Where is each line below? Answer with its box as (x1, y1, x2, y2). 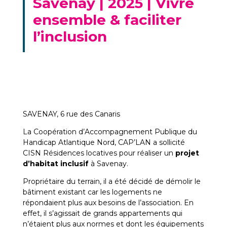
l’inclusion (32, 28, 107, 45)
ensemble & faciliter (32, 11, 181, 28)
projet (175, 148, 199, 158)
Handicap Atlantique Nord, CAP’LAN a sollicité (22, 138, 185, 147)
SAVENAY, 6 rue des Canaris (22, 109, 120, 119)
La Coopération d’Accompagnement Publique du (22, 127, 197, 136)
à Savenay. (88, 159, 128, 168)
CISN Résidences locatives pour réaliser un (22, 148, 175, 158)
